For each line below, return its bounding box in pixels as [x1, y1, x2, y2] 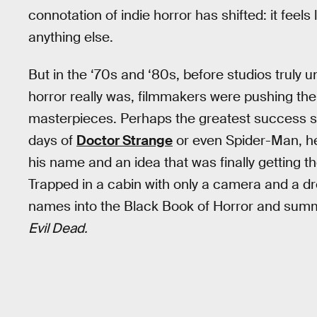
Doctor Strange [76, 131, 173, 149]
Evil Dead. [28, 219, 88, 237]
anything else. [28, 28, 113, 46]
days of [28, 131, 76, 149]
